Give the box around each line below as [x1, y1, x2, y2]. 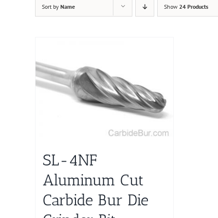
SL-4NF [43, 151, 97, 170]
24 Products [179, 3, 208, 10]
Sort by [42, 3, 60, 10]
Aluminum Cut [43, 171, 144, 190]
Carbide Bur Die [43, 191, 148, 210]
